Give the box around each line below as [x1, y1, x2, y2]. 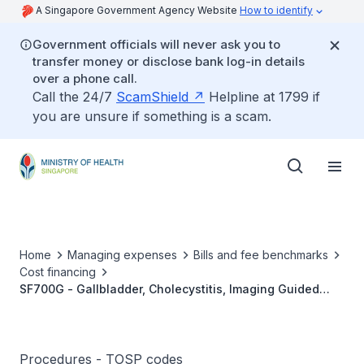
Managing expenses [67, 248, 177, 262]
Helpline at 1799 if [205, 89, 320, 105]
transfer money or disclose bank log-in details [32, 54, 305, 69]
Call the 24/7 [32, 89, 116, 105]
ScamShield [116, 89, 188, 105]
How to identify [240, 4, 313, 16]
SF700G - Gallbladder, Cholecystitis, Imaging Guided [19, 282, 319, 296]
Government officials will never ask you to [32, 37, 280, 52]
